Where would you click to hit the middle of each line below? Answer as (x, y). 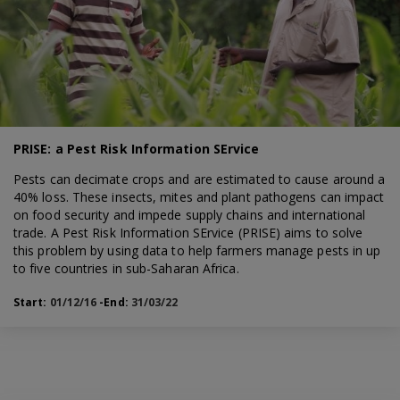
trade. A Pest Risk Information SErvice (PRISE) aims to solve (188, 233)
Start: (32, 302)
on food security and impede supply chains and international (190, 215)
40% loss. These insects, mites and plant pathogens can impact (199, 197)
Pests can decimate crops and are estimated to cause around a (200, 179)
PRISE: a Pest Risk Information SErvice (137, 149)
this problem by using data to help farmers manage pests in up (197, 250)
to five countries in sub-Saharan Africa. (126, 268)
